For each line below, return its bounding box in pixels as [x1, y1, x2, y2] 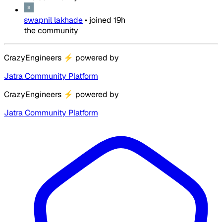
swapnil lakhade [24, 15, 83, 26]
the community [24, 25, 78, 36]
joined [89, 15, 111, 26]
